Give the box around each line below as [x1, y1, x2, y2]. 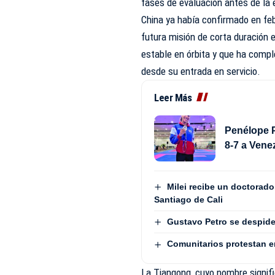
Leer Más [154, 91, 192, 104]
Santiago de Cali [154, 195, 223, 205]
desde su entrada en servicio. [141, 64, 261, 77]
